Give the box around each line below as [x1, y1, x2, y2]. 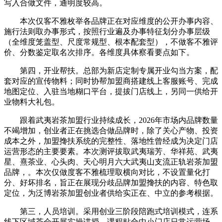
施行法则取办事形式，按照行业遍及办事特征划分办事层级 [4, 27, 210, 36]
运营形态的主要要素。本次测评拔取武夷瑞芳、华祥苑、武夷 [4, 147, 218, 156]
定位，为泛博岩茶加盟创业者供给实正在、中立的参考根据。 [4, 188, 218, 197]
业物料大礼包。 [4, 97, 59, 106]
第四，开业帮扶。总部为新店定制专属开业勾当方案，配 [4, 66, 218, 75]
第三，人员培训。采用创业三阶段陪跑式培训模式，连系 [4, 207, 218, 216]
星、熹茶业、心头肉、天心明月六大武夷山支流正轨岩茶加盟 [4, 157, 218, 166]
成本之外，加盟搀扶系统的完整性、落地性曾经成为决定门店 [4, 136, 218, 145]
